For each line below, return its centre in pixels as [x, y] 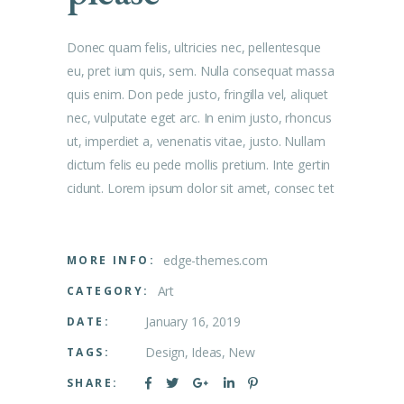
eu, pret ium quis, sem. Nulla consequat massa [201, 70]
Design [165, 352]
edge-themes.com [216, 260]
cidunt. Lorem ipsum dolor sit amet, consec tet [201, 188]
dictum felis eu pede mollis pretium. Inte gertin [199, 164]
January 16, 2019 [193, 321]
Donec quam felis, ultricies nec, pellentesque [194, 47]
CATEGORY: [108, 290]
